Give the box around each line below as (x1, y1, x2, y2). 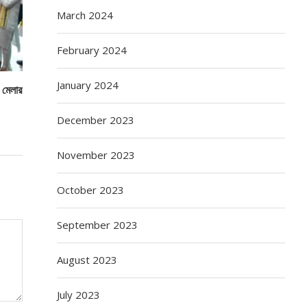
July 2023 (57, 287, 101, 302)
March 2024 (57, 8, 114, 22)
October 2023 (57, 182, 125, 197)
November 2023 (57, 147, 136, 162)
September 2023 (57, 217, 138, 232)
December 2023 (57, 112, 135, 127)
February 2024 (57, 42, 127, 57)
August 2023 (57, 252, 118, 267)
